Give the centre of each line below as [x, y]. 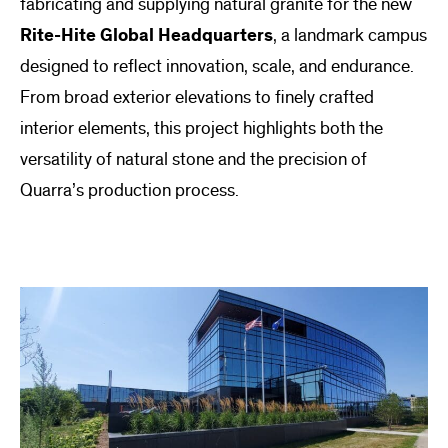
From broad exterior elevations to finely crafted [197, 97]
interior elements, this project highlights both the [201, 128]
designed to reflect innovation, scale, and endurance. [217, 66]
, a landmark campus [350, 35]
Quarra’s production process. [129, 190]
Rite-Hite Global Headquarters [146, 35]
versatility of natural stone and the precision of [193, 159]
